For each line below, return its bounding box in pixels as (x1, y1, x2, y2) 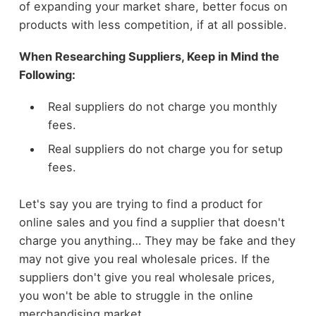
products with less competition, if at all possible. (18, 18, 287, 32)
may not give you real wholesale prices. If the (18, 252, 270, 267)
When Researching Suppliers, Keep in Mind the (18, 49, 279, 64)
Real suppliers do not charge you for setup (47, 141, 283, 156)
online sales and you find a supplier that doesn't (18, 215, 285, 230)
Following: (18, 68, 75, 83)
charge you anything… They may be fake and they (18, 233, 296, 248)
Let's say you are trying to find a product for (18, 197, 262, 212)
